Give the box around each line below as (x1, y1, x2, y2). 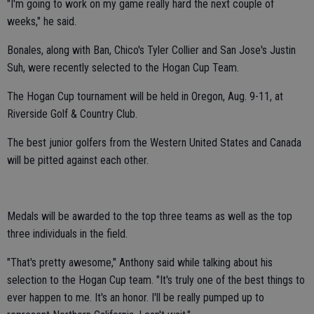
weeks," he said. (7, 15, 76, 28)
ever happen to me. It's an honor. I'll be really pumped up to (7, 291, 264, 304)
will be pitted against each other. (7, 153, 149, 167)
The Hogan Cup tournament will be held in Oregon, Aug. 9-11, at (7, 90, 283, 103)
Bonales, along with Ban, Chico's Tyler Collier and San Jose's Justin (7, 43, 296, 57)
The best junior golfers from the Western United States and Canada (7, 136, 301, 149)
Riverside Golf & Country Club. (7, 107, 137, 121)
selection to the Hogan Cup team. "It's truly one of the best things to (7, 273, 305, 287)
